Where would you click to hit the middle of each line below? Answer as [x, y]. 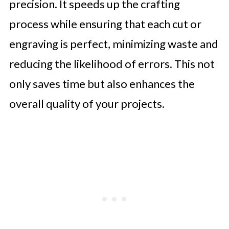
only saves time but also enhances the [102, 84]
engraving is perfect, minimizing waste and [113, 44]
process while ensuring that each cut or [105, 24]
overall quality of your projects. [87, 104]
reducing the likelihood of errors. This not [112, 64]
